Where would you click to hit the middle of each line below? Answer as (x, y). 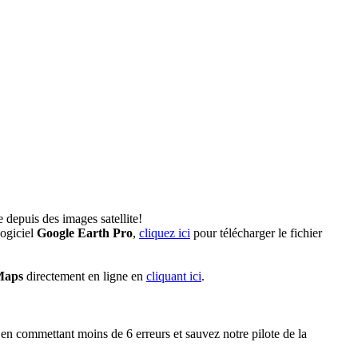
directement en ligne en (85, 276)
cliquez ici (165, 233)
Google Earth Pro (85, 233)
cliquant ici (174, 276)
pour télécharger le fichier (256, 233)
